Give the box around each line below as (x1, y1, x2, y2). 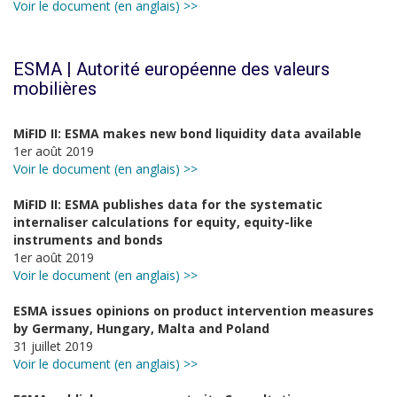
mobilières (13, 78, 97, 99)
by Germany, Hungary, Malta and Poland (13, 320, 269, 337)
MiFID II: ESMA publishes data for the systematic (13, 196, 323, 213)
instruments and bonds (13, 231, 163, 248)
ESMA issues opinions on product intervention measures (13, 302, 374, 319)
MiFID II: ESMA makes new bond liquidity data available (13, 125, 362, 142)
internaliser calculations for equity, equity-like (13, 214, 313, 230)
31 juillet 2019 (13, 338, 93, 354)
